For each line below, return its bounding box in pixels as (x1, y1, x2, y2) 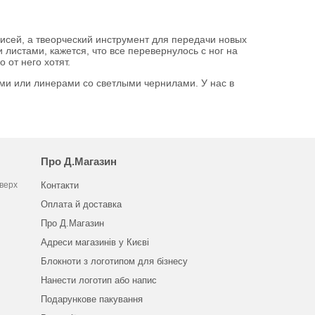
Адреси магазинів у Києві (40, 237, 149, 247)
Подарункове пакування (40, 294, 143, 304)
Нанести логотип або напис (40, 275, 157, 285)
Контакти (40, 180, 79, 191)
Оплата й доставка (40, 199, 122, 210)
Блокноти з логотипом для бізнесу (40, 256, 188, 266)
